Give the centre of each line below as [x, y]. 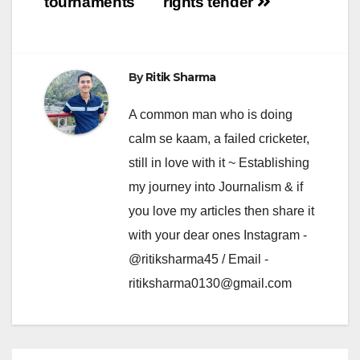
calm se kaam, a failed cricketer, [219, 138]
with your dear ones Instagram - [218, 235]
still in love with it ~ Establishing [219, 162]
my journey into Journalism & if [216, 186]
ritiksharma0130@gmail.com [210, 283]
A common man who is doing [211, 114]
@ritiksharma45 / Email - [198, 259]
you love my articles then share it [221, 211]
